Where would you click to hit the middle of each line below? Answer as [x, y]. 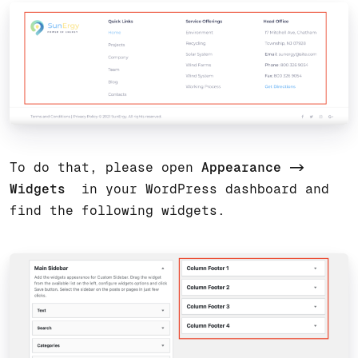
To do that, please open [105, 168]
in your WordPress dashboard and [205, 189]
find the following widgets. [117, 211]
